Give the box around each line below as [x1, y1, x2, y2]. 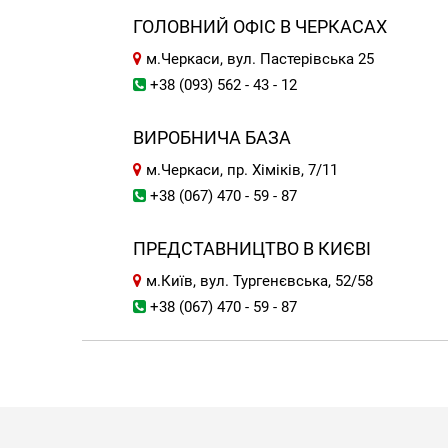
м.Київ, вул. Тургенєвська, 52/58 [142, 272, 374, 290]
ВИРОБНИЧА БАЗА [133, 127, 292, 148]
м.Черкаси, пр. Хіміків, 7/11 [142, 161, 339, 179]
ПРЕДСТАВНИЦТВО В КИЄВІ [133, 238, 372, 259]
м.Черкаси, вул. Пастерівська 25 [142, 50, 375, 68]
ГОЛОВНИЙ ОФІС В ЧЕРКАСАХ [133, 16, 388, 37]
